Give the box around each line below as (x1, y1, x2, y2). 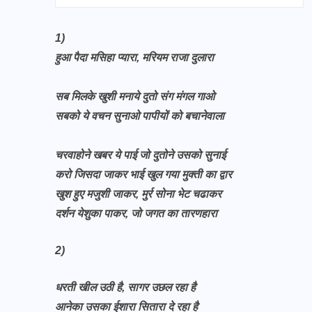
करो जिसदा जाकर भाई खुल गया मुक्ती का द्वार (55, 169, 232, 180)
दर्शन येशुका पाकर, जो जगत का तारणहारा (55, 208, 217, 219)
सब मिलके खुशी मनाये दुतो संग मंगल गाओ (55, 91, 217, 102)
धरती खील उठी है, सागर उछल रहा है (55, 281, 198, 293)
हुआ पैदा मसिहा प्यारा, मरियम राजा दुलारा (55, 52, 214, 63)
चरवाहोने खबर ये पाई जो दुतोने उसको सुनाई (55, 149, 228, 161)
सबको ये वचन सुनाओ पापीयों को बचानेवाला (55, 110, 227, 122)
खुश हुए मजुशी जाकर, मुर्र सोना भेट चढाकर (55, 188, 224, 200)
